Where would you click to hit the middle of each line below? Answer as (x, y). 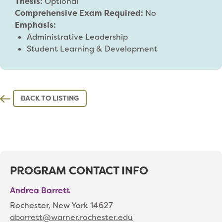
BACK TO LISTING (50, 98)
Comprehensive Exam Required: (80, 13)
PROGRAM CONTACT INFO (79, 171)
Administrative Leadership (77, 37)
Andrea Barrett (40, 191)
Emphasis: (35, 25)
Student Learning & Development (92, 49)
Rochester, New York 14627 (61, 206)
